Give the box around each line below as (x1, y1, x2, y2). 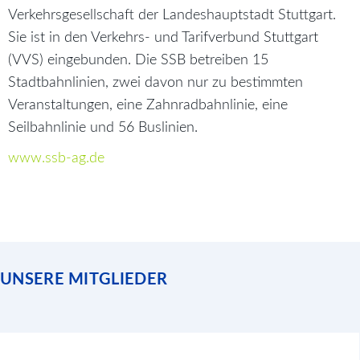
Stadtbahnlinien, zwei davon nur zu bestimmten (8, 76, 303, 91)
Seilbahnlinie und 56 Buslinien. (8, 121, 198, 136)
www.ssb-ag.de (8, 151, 104, 166)
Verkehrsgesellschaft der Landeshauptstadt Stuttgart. (8, 8, 336, 23)
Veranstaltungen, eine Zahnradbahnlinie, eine (8, 98, 288, 113)
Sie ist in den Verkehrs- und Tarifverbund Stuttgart (8, 31, 318, 46)
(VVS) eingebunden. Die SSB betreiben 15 (8, 53, 268, 68)
